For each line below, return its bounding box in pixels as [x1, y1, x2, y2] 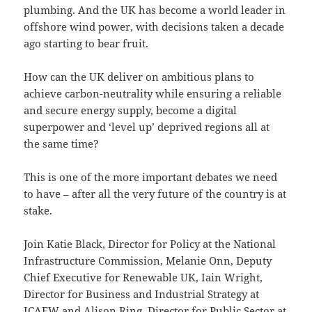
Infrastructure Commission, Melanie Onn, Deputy [24, 253, 272, 267]
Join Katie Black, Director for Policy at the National [24, 236, 276, 251]
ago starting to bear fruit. [24, 36, 149, 50]
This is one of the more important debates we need [24, 169, 278, 184]
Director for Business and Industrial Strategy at [24, 286, 260, 301]
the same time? [24, 136, 102, 150]
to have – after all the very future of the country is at [24, 186, 287, 201]
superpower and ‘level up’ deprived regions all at [24, 119, 270, 134]
